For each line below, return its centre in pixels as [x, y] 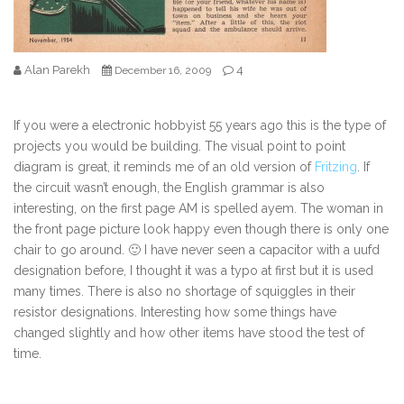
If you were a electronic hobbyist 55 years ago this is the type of [200, 126]
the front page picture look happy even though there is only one [201, 230]
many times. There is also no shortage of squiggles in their [184, 292]
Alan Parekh [57, 70]
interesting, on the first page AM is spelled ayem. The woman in [198, 209]
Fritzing [336, 167]
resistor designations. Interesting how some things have [175, 312]
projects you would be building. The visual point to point [179, 147]
